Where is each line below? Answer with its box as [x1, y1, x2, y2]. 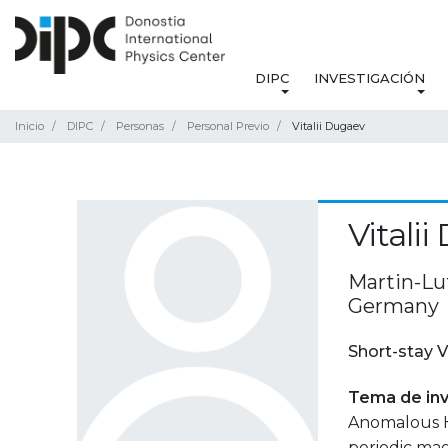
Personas [116, 119, 164, 134]
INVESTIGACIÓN [313, 70, 425, 87]
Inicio [15, 119, 44, 134]
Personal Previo [187, 119, 269, 134]
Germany [348, 294, 440, 319]
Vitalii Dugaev [292, 119, 365, 134]
